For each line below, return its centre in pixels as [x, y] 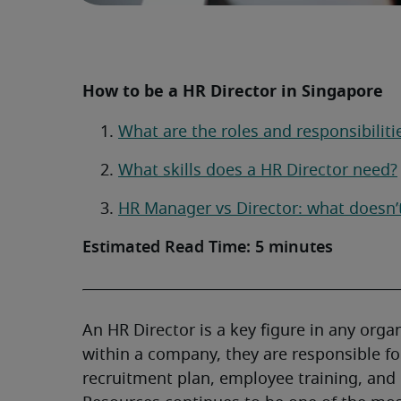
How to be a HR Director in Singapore [233, 91]
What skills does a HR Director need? [258, 171]
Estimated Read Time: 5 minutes [208, 248]
